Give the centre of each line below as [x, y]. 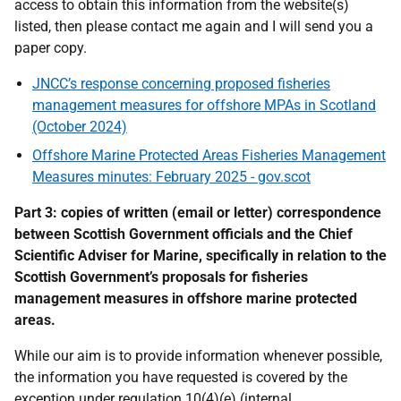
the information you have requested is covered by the [181, 377]
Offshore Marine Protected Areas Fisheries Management [209, 155]
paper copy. [51, 48]
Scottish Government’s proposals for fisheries [161, 277]
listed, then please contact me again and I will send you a [194, 26]
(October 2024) [80, 127]
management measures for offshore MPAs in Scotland [204, 105]
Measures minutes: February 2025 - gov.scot [171, 177]
